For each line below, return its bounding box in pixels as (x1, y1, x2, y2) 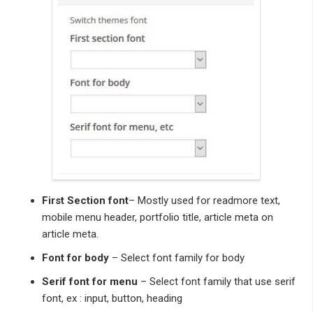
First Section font (42, 194, 129, 207)
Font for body (42, 252, 109, 264)
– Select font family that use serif (138, 275, 296, 288)
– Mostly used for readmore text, (129, 194, 280, 207)
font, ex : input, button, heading (42, 292, 182, 305)
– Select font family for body (109, 252, 245, 264)
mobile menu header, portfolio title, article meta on (42, 211, 273, 224)
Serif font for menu (42, 275, 138, 288)
